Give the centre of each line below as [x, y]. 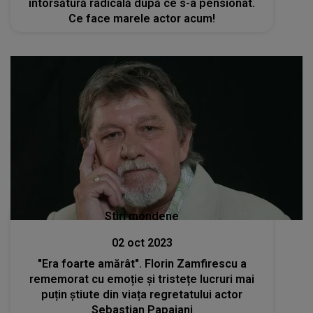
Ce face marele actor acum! [142, 18]
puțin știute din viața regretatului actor [142, 294]
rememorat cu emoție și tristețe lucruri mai [142, 279]
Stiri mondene [142, 216]
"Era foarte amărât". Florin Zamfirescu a [142, 264]
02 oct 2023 [142, 243]
